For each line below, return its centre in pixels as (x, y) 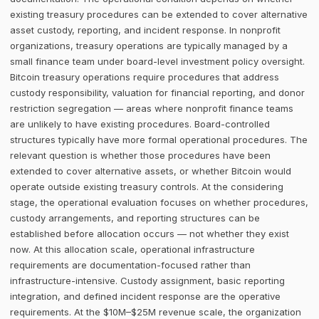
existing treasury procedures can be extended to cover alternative (159, 14)
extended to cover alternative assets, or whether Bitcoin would (151, 171)
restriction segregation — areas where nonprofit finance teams (152, 108)
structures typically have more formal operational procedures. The (159, 140)
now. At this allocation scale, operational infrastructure (132, 249)
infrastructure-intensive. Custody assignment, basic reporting (147, 281)
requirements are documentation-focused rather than (130, 265)
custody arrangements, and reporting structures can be (135, 218)
